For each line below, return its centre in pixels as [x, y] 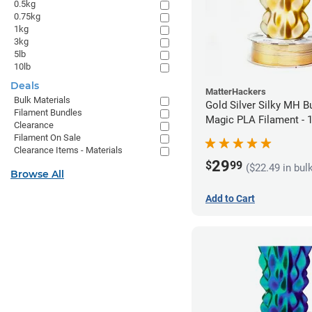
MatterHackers [236, 92]
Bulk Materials [42, 100]
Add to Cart [230, 199]
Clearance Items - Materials [68, 150]
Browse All [37, 174]
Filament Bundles [48, 112]
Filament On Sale [47, 138]
